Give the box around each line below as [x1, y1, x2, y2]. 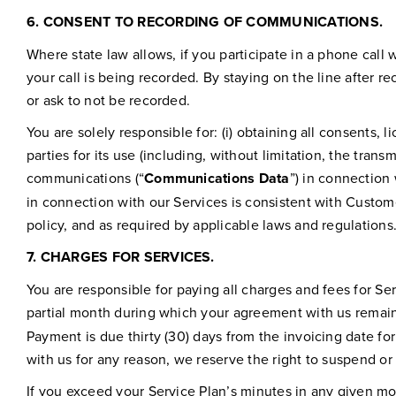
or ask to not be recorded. [26, 89, 191, 110]
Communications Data [144, 167, 290, 188]
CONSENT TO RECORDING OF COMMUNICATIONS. [42, 11, 384, 32]
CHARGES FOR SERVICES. [40, 246, 215, 267]
